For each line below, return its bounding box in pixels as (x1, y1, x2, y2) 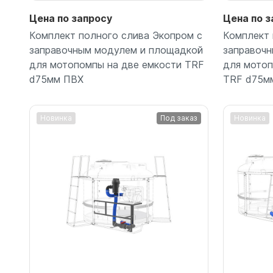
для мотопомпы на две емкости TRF (29, 58, 204, 71)
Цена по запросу (29, 12, 112, 24)
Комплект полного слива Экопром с (29, 29, 202, 41)
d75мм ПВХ (29, 73, 83, 85)
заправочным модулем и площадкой (29, 43, 203, 56)
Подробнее (91, 154, 147, 167)
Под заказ (160, 113, 197, 122)
